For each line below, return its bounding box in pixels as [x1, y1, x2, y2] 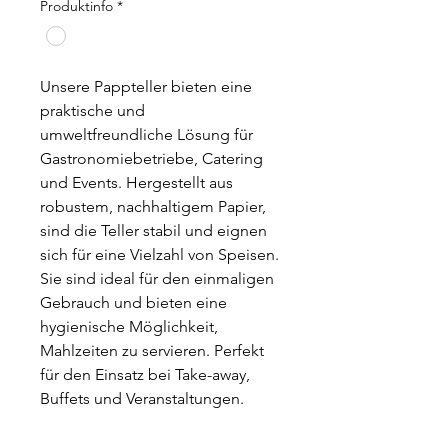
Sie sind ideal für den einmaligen [40, 269, 274, 289]
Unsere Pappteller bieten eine [40, 77, 252, 97]
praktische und [40, 101, 145, 121]
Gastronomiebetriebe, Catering [40, 149, 263, 169]
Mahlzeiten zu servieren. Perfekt [40, 341, 264, 361]
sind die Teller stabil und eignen [40, 221, 267, 241]
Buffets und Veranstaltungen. [40, 389, 244, 409]
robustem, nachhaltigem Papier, [40, 197, 266, 217]
